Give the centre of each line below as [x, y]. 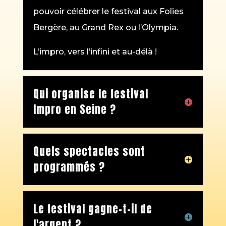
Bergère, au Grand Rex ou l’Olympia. [105, 28]
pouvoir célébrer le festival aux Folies [108, 12]
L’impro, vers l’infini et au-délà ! [95, 52]
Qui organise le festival [91, 94]
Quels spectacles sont [89, 152]
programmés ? [69, 167]
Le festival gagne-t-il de [93, 209]
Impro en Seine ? [74, 110]
